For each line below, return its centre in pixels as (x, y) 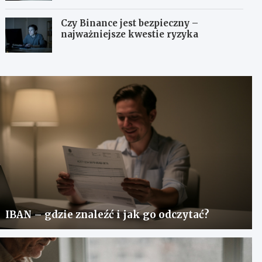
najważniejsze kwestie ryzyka (130, 35)
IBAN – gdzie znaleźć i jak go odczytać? (108, 215)
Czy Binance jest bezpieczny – (130, 23)
